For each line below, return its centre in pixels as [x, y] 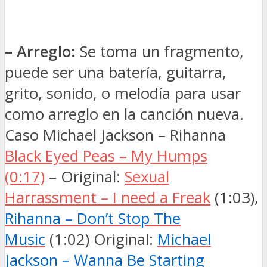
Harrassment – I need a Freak [108, 198]
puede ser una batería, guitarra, [116, 72]
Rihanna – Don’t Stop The [93, 218]
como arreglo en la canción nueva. [124, 114]
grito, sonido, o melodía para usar [123, 93]
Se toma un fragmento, [160, 52]
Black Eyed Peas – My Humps [106, 156]
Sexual [147, 177]
